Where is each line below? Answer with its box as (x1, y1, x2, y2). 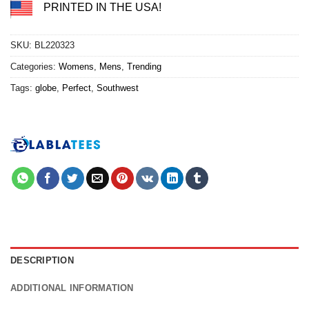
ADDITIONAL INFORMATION (10, 283, 134, 294)
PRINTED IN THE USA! (43, 1, 161, 14)
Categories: (10, 61, 59, 72)
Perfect (62, 83, 91, 94)
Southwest (97, 83, 139, 94)
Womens (59, 61, 94, 72)
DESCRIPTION (10, 255, 74, 266)
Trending (127, 61, 161, 72)
